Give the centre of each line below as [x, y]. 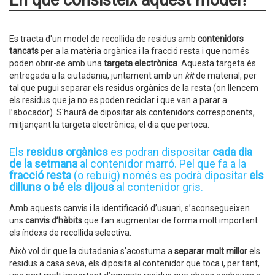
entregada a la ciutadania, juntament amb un [97, 76]
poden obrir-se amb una [56, 63]
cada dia [232, 152]
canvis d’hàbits [54, 220]
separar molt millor [211, 251]
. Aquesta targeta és [217, 63]
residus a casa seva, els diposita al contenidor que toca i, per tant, [134, 263]
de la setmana [45, 164]
